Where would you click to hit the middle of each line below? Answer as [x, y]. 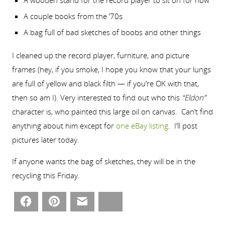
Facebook [48, 201]
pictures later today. [45, 139]
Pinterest [75, 201]
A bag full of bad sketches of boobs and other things [112, 32]
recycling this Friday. [46, 175]
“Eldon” [194, 97]
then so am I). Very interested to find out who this [97, 97]
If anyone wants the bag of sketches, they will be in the [103, 161]
